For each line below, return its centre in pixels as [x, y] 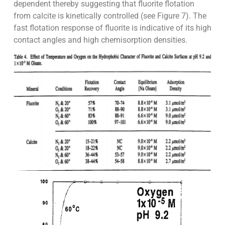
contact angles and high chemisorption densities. [100, 40]
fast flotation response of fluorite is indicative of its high [112, 28]
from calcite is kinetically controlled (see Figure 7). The [110, 16]
